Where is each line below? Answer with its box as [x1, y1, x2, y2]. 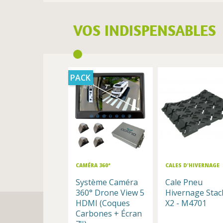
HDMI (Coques [76, 198, 130, 209]
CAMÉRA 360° [76, 162, 111, 169]
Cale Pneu [165, 177, 203, 188]
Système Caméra [76, 177, 138, 188]
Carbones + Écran [76, 208, 142, 220]
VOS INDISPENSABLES [73, 21, 216, 40]
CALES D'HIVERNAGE [165, 162, 220, 169]
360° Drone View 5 [76, 187, 144, 199]
